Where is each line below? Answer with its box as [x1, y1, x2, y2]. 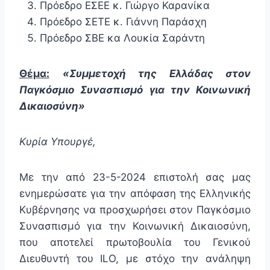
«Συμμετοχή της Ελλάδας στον [62, 67, 251, 80]
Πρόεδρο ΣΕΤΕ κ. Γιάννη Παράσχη [40, 16, 207, 28]
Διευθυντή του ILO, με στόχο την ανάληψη [19, 253, 251, 265]
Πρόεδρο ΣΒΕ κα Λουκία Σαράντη [40, 32, 205, 45]
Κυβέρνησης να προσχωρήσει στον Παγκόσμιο [19, 204, 251, 216]
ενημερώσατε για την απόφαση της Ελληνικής [19, 187, 251, 200]
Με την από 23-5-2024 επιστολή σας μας [19, 171, 251, 184]
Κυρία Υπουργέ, [19, 136, 96, 148]
